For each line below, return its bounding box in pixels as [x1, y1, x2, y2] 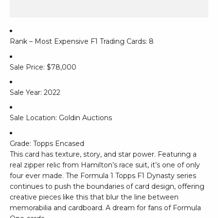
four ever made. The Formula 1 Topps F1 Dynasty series [10, 171, 196, 180]
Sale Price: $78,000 [10, 62, 76, 72]
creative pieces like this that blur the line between [10, 192, 179, 201]
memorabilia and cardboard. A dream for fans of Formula [10, 203, 201, 212]
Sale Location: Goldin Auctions [10, 113, 112, 123]
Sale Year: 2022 [10, 88, 60, 97]
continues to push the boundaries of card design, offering [10, 182, 204, 191]
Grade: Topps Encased [10, 139, 84, 148]
